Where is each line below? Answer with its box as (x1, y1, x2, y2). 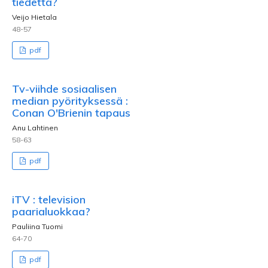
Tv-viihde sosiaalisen (12, 82, 117, 96)
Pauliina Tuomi (12, 222, 63, 231)
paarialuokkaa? (12, 205, 90, 218)
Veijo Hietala (12, 13, 57, 22)
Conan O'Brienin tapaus (12, 106, 130, 120)
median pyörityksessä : (12, 94, 128, 108)
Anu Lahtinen (12, 123, 58, 132)
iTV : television (12, 193, 86, 206)
